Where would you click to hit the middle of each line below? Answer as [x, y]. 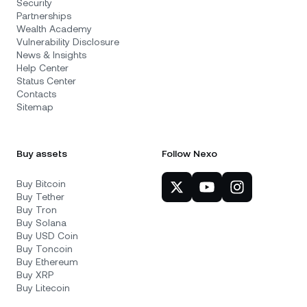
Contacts [36, 94]
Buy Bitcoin [41, 184]
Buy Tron [37, 210]
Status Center [46, 81]
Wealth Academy [54, 29]
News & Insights [51, 55]
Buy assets [42, 154]
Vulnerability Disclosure [68, 42]
